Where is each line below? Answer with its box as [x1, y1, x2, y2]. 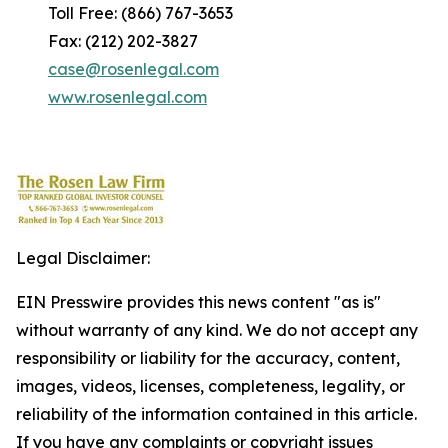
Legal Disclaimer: [16, 248, 150, 268]
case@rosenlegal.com [48, 59, 219, 79]
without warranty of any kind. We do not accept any [16, 320, 418, 340]
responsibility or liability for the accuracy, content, [16, 348, 400, 368]
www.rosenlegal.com [48, 87, 207, 107]
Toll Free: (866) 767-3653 [16, 3, 233, 23]
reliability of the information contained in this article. [16, 404, 417, 424]
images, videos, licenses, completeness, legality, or [16, 376, 405, 396]
